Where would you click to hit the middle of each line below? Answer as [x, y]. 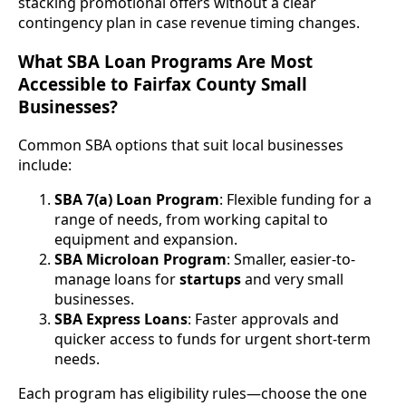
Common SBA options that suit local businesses [181, 145]
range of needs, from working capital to [191, 219]
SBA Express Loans [121, 319]
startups [210, 279]
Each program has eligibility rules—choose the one [193, 393]
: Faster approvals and [263, 319]
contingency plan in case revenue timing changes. [189, 23]
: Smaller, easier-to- [291, 259]
